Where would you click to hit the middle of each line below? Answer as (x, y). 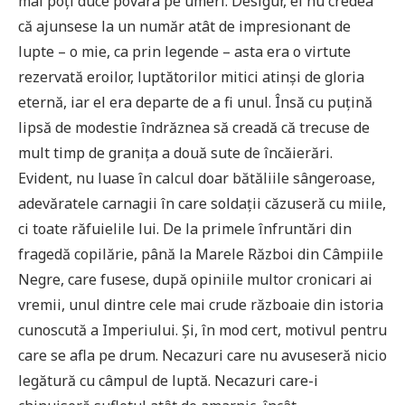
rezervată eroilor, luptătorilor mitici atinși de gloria (191, 76)
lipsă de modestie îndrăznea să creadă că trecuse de (194, 127)
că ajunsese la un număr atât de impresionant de (184, 26)
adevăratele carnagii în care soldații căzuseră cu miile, (202, 203)
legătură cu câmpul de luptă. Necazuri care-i (168, 380)
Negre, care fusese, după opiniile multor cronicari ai (195, 279)
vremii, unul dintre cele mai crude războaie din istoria (201, 304)
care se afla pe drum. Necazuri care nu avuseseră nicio (202, 355)
